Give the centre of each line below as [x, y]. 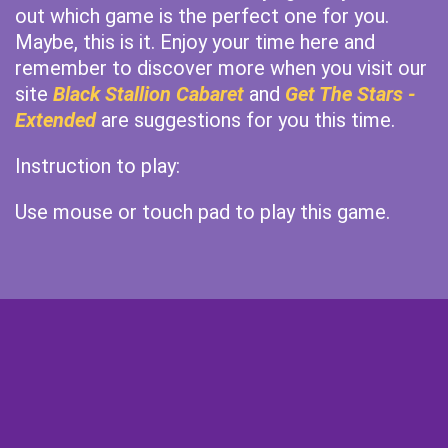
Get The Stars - [350, 94]
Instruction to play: [97, 166]
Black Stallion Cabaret [148, 94]
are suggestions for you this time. [245, 120]
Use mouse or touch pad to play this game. [202, 212]
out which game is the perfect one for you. [202, 16]
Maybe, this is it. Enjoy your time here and [195, 42]
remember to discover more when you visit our [221, 68]
